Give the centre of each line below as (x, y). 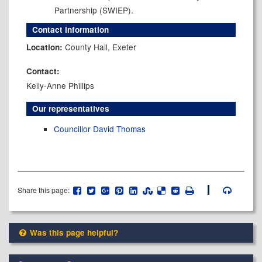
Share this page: (44, 189)
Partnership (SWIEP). (94, 10)
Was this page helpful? (73, 232)
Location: (46, 47)
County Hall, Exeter (101, 46)
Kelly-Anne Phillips (60, 85)
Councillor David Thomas (100, 128)
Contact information (70, 29)
